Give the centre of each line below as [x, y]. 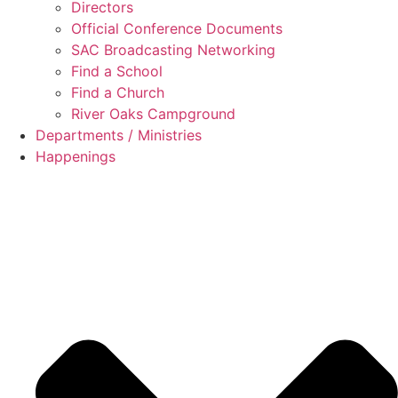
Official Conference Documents [177, 28]
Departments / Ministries [119, 135]
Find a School [117, 71]
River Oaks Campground [153, 113]
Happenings [76, 156]
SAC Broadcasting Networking [173, 49]
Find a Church [118, 92]
